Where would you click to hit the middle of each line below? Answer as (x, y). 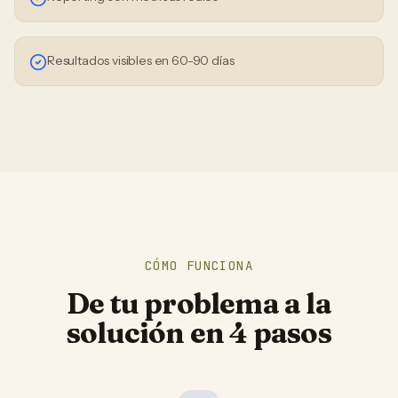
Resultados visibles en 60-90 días (141, 60)
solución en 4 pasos (199, 333)
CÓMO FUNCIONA (199, 266)
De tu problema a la (199, 303)
